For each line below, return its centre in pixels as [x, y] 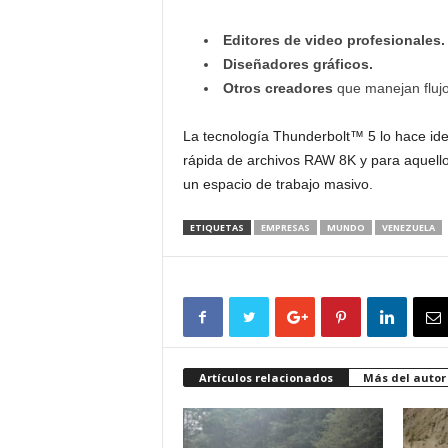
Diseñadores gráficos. [297, 64]
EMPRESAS [285, 227]
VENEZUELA [408, 227]
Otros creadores [277, 88]
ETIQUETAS [216, 227]
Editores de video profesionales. [333, 40]
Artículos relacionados [265, 377]
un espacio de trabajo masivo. [277, 184]
